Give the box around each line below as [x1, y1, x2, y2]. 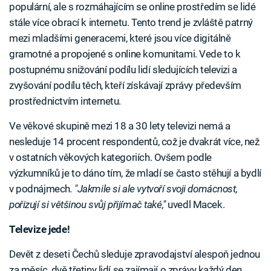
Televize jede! [9, 223, 70, 236]
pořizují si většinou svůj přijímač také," [9, 198, 166, 211]
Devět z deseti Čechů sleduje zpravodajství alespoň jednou [9, 248, 260, 261]
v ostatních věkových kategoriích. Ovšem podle [9, 151, 212, 164]
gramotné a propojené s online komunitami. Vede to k [9, 48, 241, 60]
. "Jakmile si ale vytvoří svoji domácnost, [70, 183, 238, 195]
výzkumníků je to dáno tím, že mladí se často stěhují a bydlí [9, 167, 261, 180]
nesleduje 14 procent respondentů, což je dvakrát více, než [9, 135, 260, 148]
